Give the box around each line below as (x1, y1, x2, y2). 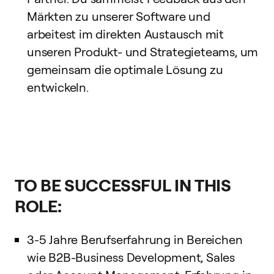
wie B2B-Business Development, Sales (27, 249, 235, 265)
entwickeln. (27, 79, 89, 95)
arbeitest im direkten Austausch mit (27, 26, 224, 42)
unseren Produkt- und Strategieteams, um (27, 43, 259, 59)
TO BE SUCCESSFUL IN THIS (15, 173, 231, 196)
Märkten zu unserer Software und (27, 8, 210, 24)
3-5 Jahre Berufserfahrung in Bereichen (27, 231, 243, 247)
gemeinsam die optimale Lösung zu (27, 61, 223, 77)
